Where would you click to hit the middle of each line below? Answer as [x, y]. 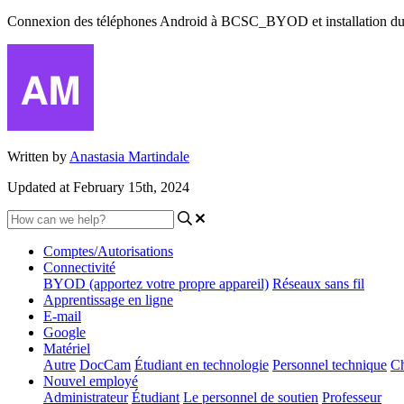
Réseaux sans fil [318, 283]
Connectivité [79, 267]
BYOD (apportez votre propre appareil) [156, 283]
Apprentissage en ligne [108, 299]
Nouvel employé [91, 381]
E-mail [62, 316]
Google [64, 332]
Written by [38, 156]
